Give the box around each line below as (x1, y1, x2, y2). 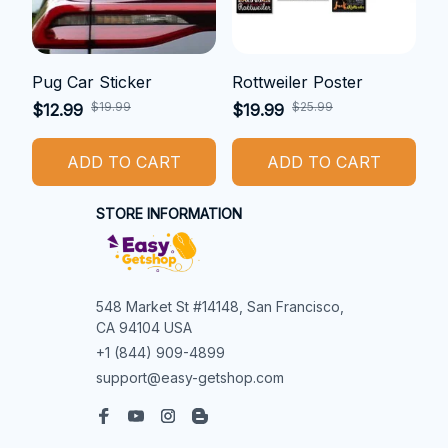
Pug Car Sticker (32, 71, 152, 92)
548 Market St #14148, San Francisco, (96, 297, 344, 315)
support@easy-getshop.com (96, 368, 284, 386)
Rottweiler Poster (232, 71, 363, 92)
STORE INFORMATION (96, 204, 242, 222)
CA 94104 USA (96, 318, 192, 336)
